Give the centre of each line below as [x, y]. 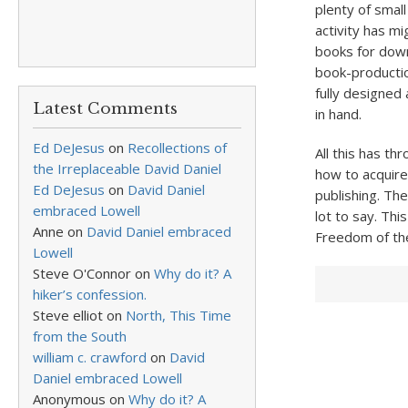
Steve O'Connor [82, 273]
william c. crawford [90, 357]
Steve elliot [68, 315]
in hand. [338, 114]
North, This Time [178, 315]
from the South [80, 336]
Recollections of [177, 148]
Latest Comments [105, 109]
